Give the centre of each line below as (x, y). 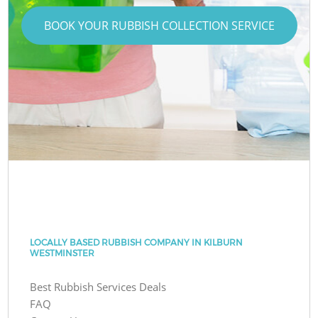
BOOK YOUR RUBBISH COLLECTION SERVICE (159, 25)
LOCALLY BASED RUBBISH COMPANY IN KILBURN (137, 242)
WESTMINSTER (62, 253)
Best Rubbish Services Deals (98, 286)
